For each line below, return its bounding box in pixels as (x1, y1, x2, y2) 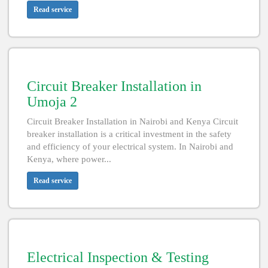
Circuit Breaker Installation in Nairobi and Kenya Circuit (27, 117, 238, 127)
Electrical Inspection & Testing (27, 249, 209, 266)
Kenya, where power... (27, 154, 111, 165)
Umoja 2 (27, 94, 77, 110)
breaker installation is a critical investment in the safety (27, 129, 232, 139)
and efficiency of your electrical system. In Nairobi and (27, 142, 233, 152)
